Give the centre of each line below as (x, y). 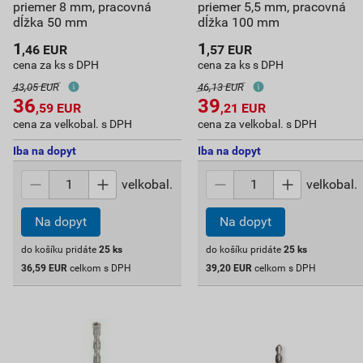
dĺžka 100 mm (238, 23)
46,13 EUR (220, 88)
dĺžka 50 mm (50, 23)
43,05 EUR (36, 88)
